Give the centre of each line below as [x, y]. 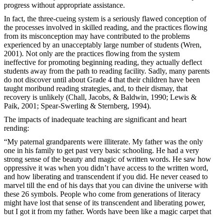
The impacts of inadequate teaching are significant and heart [95, 119]
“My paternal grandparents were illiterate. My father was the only [103, 141]
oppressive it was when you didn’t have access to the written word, [106, 168]
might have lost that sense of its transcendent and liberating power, [105, 202]
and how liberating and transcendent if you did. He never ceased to [106, 176]
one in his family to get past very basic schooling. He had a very [101, 150]
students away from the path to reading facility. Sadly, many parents [107, 71]
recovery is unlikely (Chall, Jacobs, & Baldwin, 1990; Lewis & [100, 97]
